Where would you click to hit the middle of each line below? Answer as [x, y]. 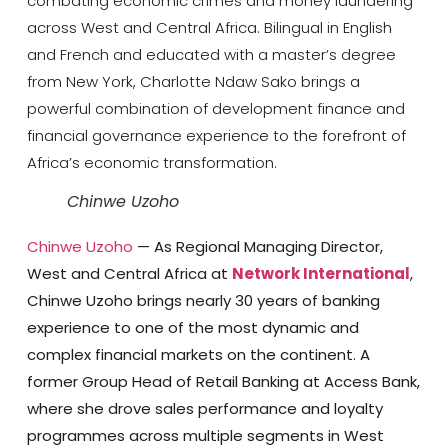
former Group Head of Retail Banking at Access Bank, [223, 382]
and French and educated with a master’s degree [211, 55]
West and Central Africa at [129, 274]
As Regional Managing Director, [266, 247]
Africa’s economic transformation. [151, 163]
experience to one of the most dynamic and [192, 328]
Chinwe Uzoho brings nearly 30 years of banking [203, 301]
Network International [320, 274]
